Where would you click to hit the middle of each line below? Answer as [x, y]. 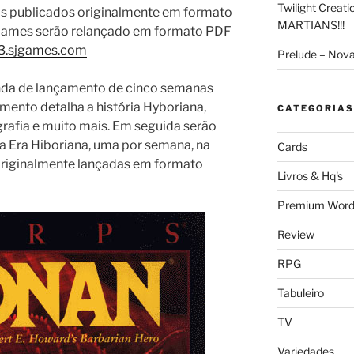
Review [296, 234]
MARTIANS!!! [311, 24]
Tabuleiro [300, 292]
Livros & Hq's [310, 175]
